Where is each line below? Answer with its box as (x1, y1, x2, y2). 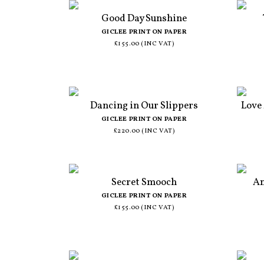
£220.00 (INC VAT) (113, 126, 175, 136)
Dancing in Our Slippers (90, 98, 198, 113)
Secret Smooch (111, 176, 177, 190)
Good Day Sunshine (101, 12, 187, 26)
